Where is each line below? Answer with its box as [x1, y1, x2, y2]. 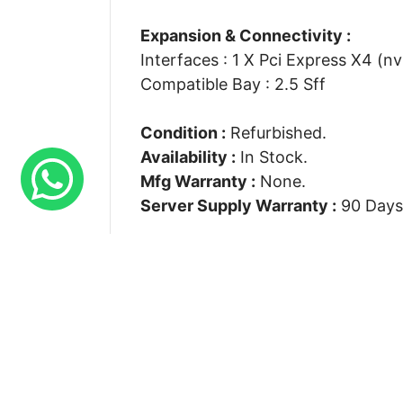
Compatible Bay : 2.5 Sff [139, 74, 326, 94]
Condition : [139, 122, 226, 142]
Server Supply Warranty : [139, 195, 336, 215]
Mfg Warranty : [139, 171, 255, 191]
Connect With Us [128, 319, 289, 343]
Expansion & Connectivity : [139, 25, 351, 45]
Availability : [139, 147, 236, 166]
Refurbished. [225, 122, 327, 142]
